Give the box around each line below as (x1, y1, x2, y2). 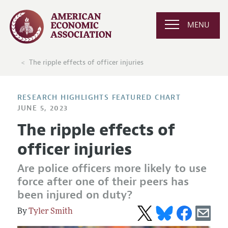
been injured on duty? (17, 187, 132, 203)
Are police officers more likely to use (17, 161, 207, 176)
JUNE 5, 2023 (17, 103, 68, 112)
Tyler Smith (28, 207, 73, 216)
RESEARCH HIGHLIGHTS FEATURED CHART (17, 93, 181, 102)
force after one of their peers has (17, 174, 189, 189)
